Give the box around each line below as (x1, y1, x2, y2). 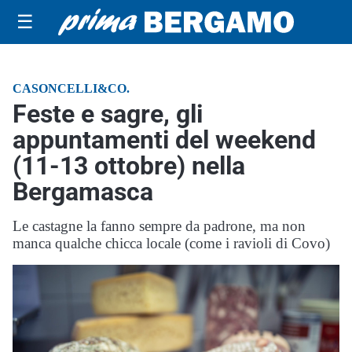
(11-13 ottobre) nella (13, 151, 245, 181)
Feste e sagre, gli (13, 99, 203, 129)
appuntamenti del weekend (13, 125, 316, 155)
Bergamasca (13, 177, 153, 207)
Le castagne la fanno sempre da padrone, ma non (13, 218, 306, 234)
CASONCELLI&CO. (13, 82, 130, 95)
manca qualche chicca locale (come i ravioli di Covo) (13, 235, 330, 251)
